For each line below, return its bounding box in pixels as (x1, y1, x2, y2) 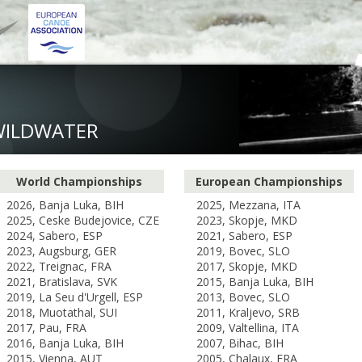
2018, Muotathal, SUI (6, 305, 117, 320)
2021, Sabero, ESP (196, 228, 293, 243)
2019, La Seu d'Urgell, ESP (6, 289, 143, 305)
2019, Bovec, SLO (196, 243, 290, 259)
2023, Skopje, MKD (196, 213, 297, 228)
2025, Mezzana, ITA (196, 197, 301, 213)
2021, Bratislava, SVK (6, 274, 117, 289)
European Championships (196, 174, 343, 189)
